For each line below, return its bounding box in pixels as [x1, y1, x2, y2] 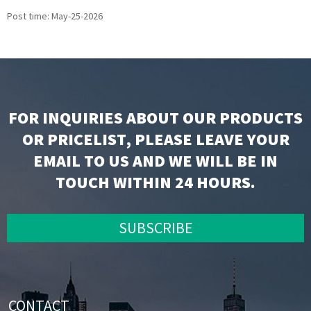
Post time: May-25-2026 [7, 10, 103, 22]
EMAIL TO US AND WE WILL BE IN [33, 149, 278, 172]
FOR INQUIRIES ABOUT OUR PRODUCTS [8, 106, 303, 129]
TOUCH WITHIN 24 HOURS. [56, 171, 255, 194]
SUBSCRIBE [118, 218, 193, 238]
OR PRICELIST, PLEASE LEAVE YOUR [22, 128, 289, 151]
